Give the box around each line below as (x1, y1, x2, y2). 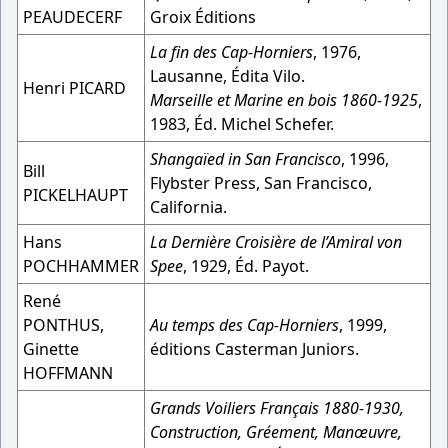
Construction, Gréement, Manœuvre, (150, 421, 402, 443)
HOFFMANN (23, 362, 113, 384)
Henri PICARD (23, 77, 126, 99)
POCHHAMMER (23, 255, 139, 277)
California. (150, 196, 227, 218)
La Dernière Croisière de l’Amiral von (150, 231, 402, 253)
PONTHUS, (23, 314, 104, 336)
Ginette (23, 338, 79, 360)
